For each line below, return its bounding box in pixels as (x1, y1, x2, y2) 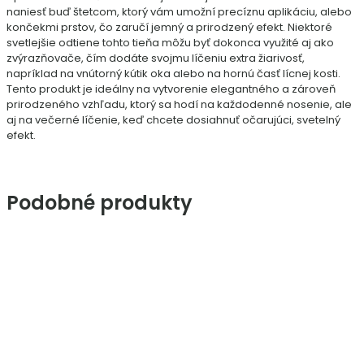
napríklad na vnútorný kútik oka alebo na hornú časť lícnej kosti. (6, 66, 340, 82)
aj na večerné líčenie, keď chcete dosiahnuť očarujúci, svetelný (6, 112, 340, 128)
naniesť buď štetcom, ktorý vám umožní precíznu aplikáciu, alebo (6, 4, 352, 20)
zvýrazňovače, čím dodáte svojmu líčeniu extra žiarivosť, (6, 50, 305, 67)
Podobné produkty (6, 189, 193, 217)
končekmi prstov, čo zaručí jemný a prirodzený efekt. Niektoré (6, 19, 332, 36)
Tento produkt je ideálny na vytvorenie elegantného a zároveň (6, 81, 336, 97)
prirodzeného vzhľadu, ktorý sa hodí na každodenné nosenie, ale (6, 97, 352, 113)
